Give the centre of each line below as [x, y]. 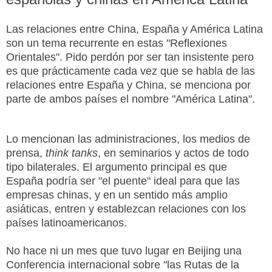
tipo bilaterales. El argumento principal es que [117, 167]
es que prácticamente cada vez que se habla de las [131, 71]
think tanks [72, 153]
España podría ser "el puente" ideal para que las [123, 181]
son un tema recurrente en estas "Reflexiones [117, 43]
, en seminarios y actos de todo [173, 153]
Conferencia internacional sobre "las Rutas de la [123, 264]
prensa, [26, 153]
